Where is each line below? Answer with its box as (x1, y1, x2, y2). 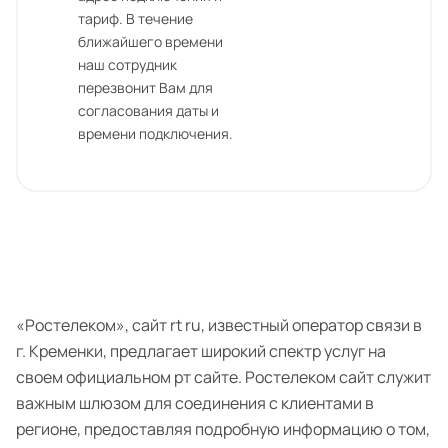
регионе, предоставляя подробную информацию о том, (16, 418, 430, 440)
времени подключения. (78, 124, 233, 143)
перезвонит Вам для (78, 78, 213, 97)
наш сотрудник (78, 55, 177, 74)
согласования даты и (78, 101, 219, 120)
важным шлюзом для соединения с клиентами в (16, 392, 374, 414)
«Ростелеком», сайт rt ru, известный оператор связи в (16, 314, 422, 336)
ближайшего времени (78, 32, 223, 51)
